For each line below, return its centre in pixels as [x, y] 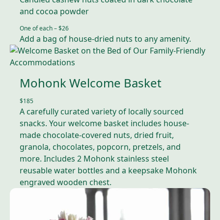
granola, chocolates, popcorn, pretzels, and [100, 147]
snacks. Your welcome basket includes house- [104, 123]
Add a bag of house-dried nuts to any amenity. [105, 39]
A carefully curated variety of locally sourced [102, 111]
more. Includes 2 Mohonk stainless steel [94, 158]
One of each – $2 [42, 28]
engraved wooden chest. [66, 182]
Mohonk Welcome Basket [91, 82]
